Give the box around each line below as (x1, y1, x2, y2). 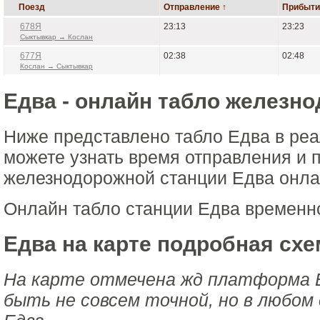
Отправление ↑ (164, 2, 226, 12)
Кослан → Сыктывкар (20, 62, 93, 70)
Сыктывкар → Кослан (20, 33, 93, 41)
